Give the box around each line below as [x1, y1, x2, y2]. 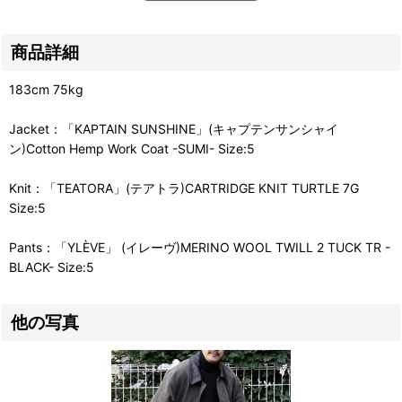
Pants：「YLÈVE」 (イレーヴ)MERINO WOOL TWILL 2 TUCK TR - [9, 239, 390, 255]
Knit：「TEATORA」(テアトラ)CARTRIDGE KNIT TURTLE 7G [9, 179, 359, 196]
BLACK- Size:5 [9, 258, 94, 275]
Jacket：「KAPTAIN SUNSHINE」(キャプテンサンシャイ [9, 120, 338, 136]
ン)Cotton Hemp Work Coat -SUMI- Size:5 [9, 140, 255, 156]
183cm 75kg [9, 81, 83, 97]
